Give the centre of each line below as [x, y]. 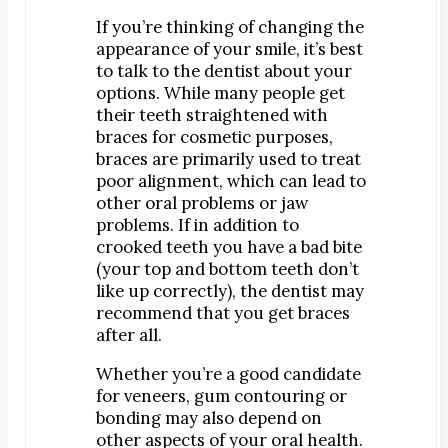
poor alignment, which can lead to [231, 181]
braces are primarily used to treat [228, 159]
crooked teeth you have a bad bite [229, 247]
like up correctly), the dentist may [230, 291]
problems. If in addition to [197, 225]
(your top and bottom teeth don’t [227, 269]
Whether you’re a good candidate [228, 373]
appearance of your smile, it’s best [229, 49]
